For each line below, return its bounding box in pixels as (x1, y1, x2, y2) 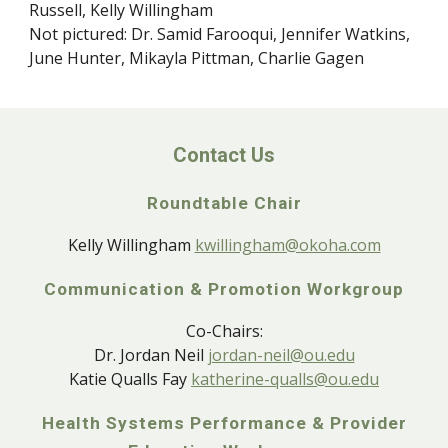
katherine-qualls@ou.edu (191, 368, 379, 390)
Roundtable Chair (146, 193, 302, 213)
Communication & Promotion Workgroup (44, 279, 404, 299)
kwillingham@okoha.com (194, 234, 381, 256)
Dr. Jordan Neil (93, 344, 208, 366)
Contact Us (173, 143, 275, 167)
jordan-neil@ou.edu (207, 344, 355, 366)
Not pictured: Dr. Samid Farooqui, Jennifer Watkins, (29, 22, 411, 45)
